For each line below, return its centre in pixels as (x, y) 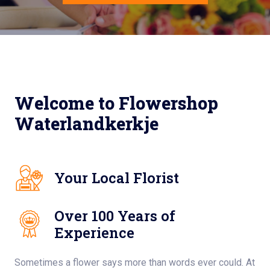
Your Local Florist (117, 177)
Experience (94, 232)
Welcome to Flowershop (116, 103)
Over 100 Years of (115, 215)
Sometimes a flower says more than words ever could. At (135, 262)
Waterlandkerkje (86, 124)
